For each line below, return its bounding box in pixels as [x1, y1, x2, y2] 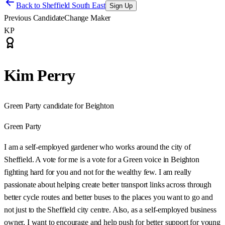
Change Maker [64, 14, 111, 22]
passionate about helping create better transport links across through [4, 180, 211, 189]
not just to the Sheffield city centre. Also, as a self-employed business [4, 205, 216, 214]
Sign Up [109, 2, 133, 10]
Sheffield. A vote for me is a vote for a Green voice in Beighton [4, 155, 199, 164]
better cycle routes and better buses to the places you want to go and [4, 192, 213, 201]
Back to [16, 1, 42, 10]
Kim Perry [4, 66, 75, 85]
